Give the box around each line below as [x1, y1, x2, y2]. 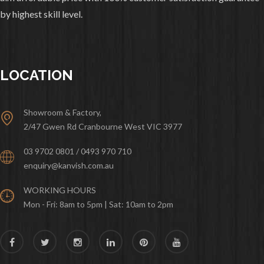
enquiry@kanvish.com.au [24, 160, 114, 170]
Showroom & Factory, [24, 107, 101, 117]
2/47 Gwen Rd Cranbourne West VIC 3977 [24, 121, 182, 131]
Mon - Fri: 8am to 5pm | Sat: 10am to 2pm [24, 199, 173, 209]
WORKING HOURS [24, 184, 96, 195]
